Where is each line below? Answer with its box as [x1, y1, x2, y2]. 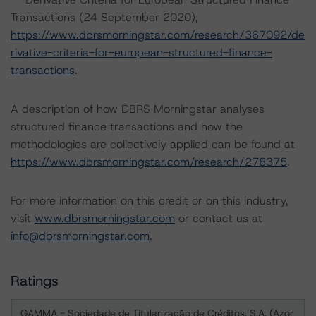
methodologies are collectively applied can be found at [11, 137, 295, 152]
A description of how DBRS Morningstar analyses [11, 102, 265, 116]
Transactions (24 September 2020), [11, 10, 198, 25]
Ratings [11, 272, 59, 290]
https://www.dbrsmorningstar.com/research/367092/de [11, 28, 305, 42]
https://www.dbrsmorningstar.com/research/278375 [11, 154, 287, 169]
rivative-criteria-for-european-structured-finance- [11, 45, 272, 60]
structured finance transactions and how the [11, 119, 243, 134]
